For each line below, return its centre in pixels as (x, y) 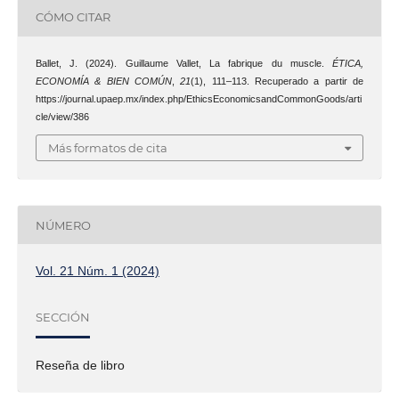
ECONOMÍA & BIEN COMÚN (103, 81)
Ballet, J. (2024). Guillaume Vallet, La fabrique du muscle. (184, 63)
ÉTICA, (348, 63)
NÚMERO (63, 225)
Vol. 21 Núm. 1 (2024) (97, 271)
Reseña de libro (80, 366)
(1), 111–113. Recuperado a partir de (277, 81)
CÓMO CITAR (73, 17)
